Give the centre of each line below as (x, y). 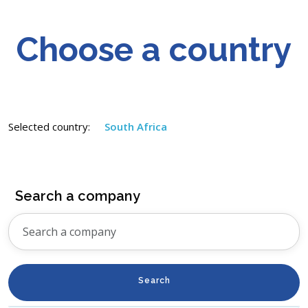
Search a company (78, 196)
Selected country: (51, 126)
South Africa (136, 126)
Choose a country (154, 49)
